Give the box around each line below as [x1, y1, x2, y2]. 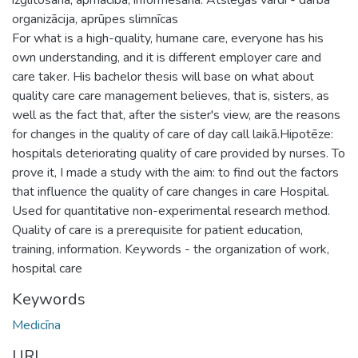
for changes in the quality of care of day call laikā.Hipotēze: [12, 125, 333, 143]
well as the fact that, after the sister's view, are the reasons [12, 105, 340, 124]
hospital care [12, 259, 82, 277]
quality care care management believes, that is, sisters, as [12, 86, 329, 105]
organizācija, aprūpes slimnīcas [12, 10, 178, 28]
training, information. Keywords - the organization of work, [12, 240, 329, 258]
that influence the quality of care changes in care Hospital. [12, 182, 329, 201]
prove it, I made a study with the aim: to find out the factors [12, 163, 339, 181]
